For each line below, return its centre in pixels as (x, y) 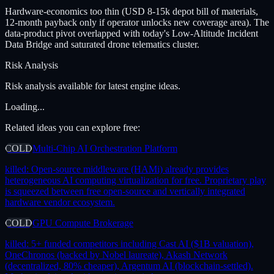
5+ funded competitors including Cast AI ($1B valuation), (143, 243)
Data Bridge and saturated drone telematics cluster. (102, 44)
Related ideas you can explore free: (72, 127)
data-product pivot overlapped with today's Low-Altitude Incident (131, 33)
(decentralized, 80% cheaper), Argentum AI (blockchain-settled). (129, 265)
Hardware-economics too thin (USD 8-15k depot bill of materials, (131, 11)
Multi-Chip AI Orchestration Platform (105, 148)
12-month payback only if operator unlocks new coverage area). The (137, 22)
